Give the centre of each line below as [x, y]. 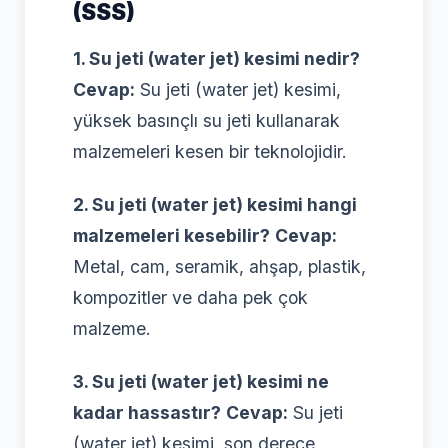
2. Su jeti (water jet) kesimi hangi [215, 204]
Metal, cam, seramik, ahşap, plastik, [219, 266]
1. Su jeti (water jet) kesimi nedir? [216, 58]
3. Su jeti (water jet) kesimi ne [201, 381]
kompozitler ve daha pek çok [190, 297]
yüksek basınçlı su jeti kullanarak [206, 120]
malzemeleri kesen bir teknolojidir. [210, 151]
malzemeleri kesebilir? [171, 235]
